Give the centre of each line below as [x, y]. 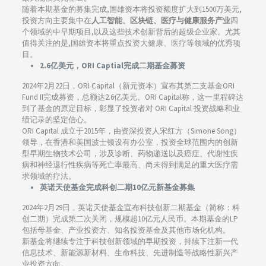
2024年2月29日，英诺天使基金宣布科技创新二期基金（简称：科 [131, 208]
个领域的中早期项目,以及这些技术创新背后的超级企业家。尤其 [131, 32]
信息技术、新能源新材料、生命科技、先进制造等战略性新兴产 [130, 253]
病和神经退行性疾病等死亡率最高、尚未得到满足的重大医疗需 [130, 165]
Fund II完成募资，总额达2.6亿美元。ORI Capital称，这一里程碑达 [132, 97]
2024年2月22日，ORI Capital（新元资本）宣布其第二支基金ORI [128, 86]
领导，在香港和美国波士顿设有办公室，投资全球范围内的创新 [130, 142]
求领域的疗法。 [49, 176]
